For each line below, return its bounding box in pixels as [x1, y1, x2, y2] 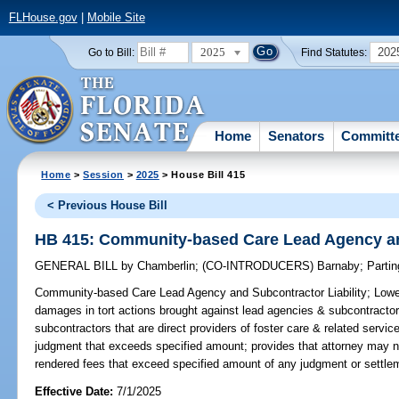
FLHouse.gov [8, 11, 77, 25]
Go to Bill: [87, 46, 134, 58]
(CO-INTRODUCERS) [202, 259, 318, 273]
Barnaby [317, 259, 361, 273]
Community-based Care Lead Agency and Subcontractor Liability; [35, 286, 371, 300]
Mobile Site [86, 11, 145, 25]
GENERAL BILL [35, 259, 122, 273]
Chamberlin [134, 259, 196, 273]
